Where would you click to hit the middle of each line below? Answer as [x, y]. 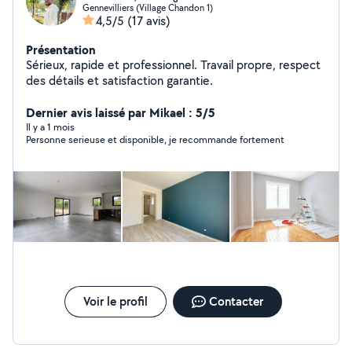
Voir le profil [115, 301]
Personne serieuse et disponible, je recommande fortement [155, 139]
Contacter [236, 301]
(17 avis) [149, 21]
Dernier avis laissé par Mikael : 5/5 [121, 112]
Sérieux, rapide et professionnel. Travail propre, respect [173, 65]
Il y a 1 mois [50, 127]
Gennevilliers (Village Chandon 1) [148, 7]
